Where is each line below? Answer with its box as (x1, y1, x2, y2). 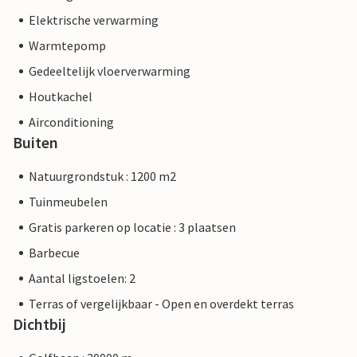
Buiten (13, 132, 58, 153)
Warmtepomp (29, 37, 106, 54)
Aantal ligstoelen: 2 (29, 270, 135, 287)
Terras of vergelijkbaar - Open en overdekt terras (29, 296, 294, 312)
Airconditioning (29, 114, 114, 131)
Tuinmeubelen (29, 194, 108, 210)
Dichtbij (13, 314, 66, 335)
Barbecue (29, 245, 80, 261)
